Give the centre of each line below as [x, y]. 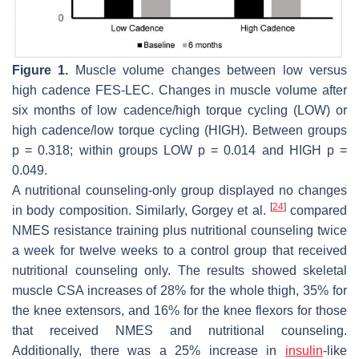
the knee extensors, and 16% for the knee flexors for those [179, 310]
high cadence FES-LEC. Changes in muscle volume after [179, 90]
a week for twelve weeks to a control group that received [179, 250]
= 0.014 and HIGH [266, 150]
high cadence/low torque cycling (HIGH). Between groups [179, 130]
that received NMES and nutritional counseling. [179, 330]
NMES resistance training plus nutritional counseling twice [179, 230]
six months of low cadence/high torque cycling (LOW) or [179, 110]
